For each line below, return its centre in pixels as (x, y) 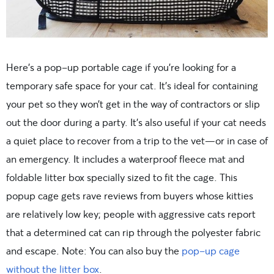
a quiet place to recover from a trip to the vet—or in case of (137, 141)
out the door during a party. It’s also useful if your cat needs (136, 122)
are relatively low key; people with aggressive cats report (131, 214)
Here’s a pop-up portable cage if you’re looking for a (121, 67)
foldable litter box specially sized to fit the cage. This (122, 177)
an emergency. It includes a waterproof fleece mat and (125, 159)
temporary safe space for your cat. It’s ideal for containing (132, 86)
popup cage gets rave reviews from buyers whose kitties (130, 196)
